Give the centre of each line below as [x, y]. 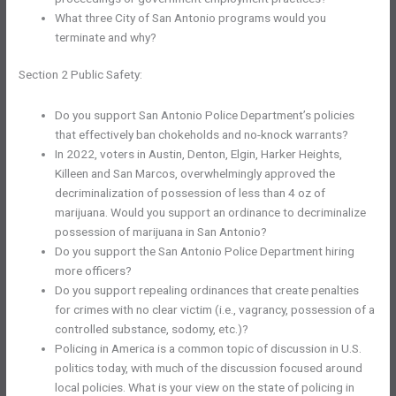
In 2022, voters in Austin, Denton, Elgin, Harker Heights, [199, 154]
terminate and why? [106, 37]
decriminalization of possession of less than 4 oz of [190, 193]
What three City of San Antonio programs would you [191, 17]
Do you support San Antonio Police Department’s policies [205, 115]
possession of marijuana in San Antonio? [161, 232]
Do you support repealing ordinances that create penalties [207, 290]
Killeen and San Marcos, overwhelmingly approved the [195, 174]
